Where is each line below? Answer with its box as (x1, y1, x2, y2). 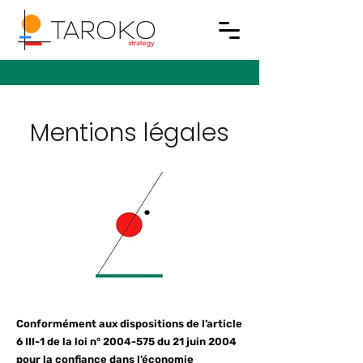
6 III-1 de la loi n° (16, 335, 103, 348)
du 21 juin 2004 (155, 335, 237, 348)
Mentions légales (30, 116, 229, 150)
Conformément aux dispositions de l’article (16, 318, 242, 330)
